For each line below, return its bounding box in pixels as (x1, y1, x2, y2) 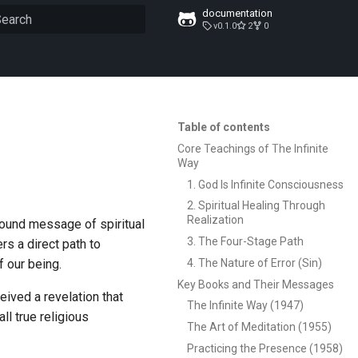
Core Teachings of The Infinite (177, 141, 328, 155)
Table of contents (177, 121, 270, 133)
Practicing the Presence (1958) (187, 341, 343, 355)
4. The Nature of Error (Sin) (187, 256, 322, 269)
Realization (187, 213, 244, 227)
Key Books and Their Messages (177, 277, 334, 291)
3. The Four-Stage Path (187, 235, 304, 248)
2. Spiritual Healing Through (187, 199, 325, 213)
